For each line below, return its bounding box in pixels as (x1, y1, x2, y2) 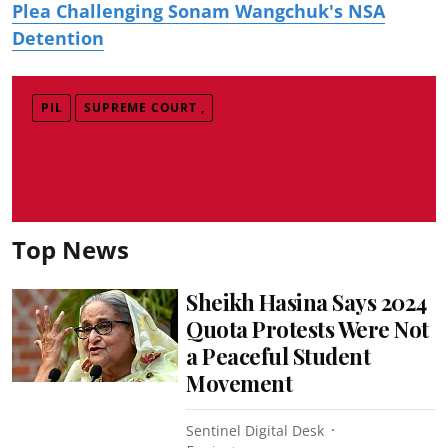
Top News (12, 232, 129, 266)
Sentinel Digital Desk (186, 420, 325, 440)
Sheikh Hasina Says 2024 (186, 286, 427, 317)
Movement (186, 367, 293, 398)
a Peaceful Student (186, 340, 371, 371)
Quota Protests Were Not (186, 313, 429, 344)
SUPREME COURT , (84, 98, 205, 116)
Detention (12, 25, 104, 50)
